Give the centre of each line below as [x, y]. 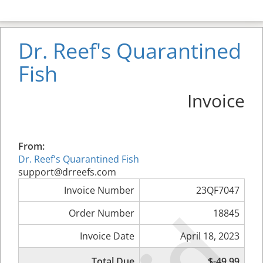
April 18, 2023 [210, 236]
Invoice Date [107, 236]
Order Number [102, 213]
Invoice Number [99, 190]
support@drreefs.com [67, 172]
